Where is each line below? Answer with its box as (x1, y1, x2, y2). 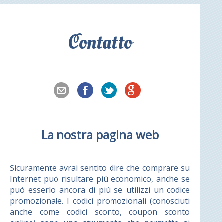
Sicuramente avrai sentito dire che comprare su (10, 163, 190, 174)
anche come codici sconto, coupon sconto (10, 206, 190, 218)
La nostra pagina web (41, 126, 159, 143)
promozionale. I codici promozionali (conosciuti (10, 195, 190, 207)
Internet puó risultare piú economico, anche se (10, 173, 190, 185)
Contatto (68, 29, 132, 56)
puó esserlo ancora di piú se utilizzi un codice (10, 184, 190, 196)
